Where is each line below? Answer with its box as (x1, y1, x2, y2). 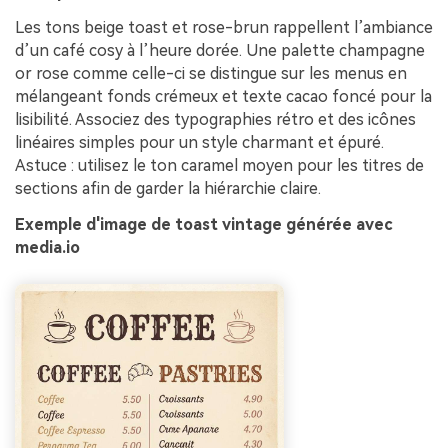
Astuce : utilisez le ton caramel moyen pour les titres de (15, 155, 424, 175)
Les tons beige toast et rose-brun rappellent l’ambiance (15, 17, 433, 37)
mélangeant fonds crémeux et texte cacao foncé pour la (15, 86, 432, 106)
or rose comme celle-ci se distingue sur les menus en (15, 63, 407, 83)
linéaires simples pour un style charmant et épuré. (15, 132, 384, 152)
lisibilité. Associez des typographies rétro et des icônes (15, 109, 416, 129)
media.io (15, 237, 80, 257)
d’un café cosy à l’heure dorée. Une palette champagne (15, 40, 425, 60)
